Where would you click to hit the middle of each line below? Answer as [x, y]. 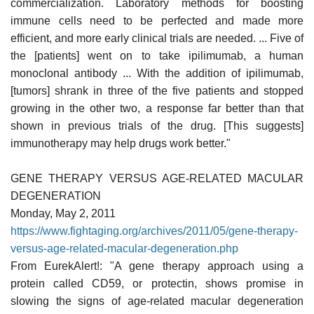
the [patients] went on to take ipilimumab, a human [157, 55]
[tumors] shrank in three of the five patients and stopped [157, 90]
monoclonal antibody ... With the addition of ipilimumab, [157, 73]
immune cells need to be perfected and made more [157, 20]
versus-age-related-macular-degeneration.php [124, 248]
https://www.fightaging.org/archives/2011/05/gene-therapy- [154, 231]
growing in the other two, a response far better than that [157, 108]
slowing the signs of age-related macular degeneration [157, 301]
